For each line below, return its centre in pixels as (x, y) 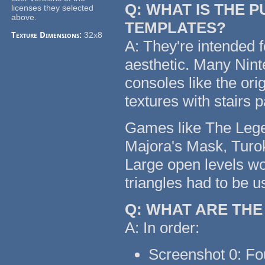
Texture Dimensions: (48, 35)
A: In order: (162, 228)
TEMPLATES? (176, 28)
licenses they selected (53, 8)
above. (24, 17)
